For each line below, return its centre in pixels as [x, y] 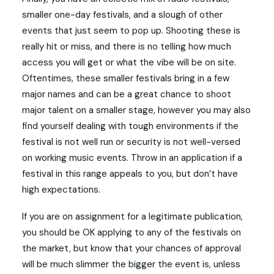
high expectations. [61, 190]
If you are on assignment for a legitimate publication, [132, 217]
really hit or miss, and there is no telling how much [127, 46]
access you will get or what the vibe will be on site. [129, 62]
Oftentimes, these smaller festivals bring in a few [126, 78]
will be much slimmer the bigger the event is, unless [131, 264]
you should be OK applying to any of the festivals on [131, 232]
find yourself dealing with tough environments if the [130, 126]
